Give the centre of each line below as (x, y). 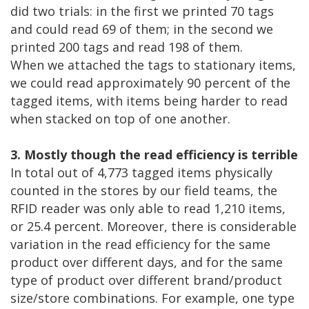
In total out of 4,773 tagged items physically (141, 173)
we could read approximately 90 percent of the (150, 83)
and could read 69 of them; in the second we (142, 29)
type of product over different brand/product (146, 280)
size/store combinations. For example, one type (152, 298)
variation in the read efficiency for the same (140, 245)
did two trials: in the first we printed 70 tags (142, 11)
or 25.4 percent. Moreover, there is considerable (153, 227)
